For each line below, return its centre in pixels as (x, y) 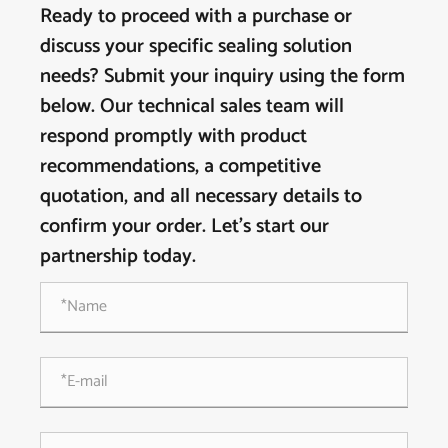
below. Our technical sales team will (192, 106)
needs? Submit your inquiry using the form (222, 76)
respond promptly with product (173, 136)
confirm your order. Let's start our (184, 226)
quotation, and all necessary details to (201, 196)
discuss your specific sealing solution (196, 46)
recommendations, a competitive (180, 166)
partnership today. (118, 256)
